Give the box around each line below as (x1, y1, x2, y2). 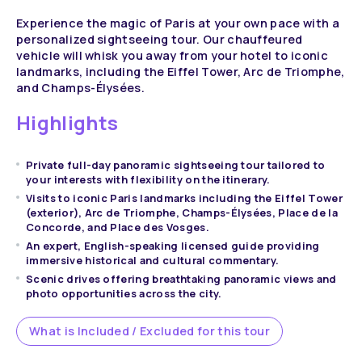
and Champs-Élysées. (16, 80, 145, 95)
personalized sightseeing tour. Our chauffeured (16, 32, 303, 47)
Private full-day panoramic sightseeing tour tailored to (26, 158, 326, 172)
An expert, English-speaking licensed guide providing (26, 238, 320, 253)
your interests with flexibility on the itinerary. (26, 172, 271, 187)
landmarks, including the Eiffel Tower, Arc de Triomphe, (16, 64, 345, 79)
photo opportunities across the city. (26, 286, 222, 301)
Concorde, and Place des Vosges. (26, 220, 209, 234)
